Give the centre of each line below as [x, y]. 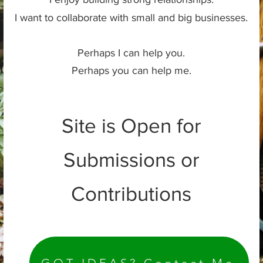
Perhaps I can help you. [131, 53]
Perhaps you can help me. [131, 70]
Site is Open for [131, 125]
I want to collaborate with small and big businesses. [131, 17]
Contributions [131, 193]
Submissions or [131, 159]
